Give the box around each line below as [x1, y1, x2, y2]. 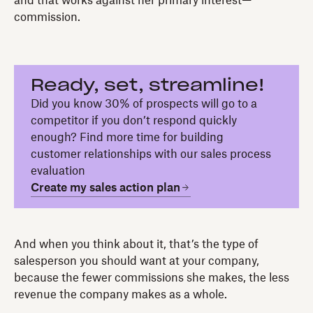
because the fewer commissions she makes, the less [14, 272, 289, 284]
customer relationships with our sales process [31, 148, 271, 160]
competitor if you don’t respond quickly [31, 115, 237, 126]
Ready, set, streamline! [31, 77, 265, 94]
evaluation [31, 165, 85, 177]
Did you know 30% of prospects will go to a [31, 98, 257, 110]
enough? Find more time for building [31, 131, 224, 143]
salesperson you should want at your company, [14, 255, 259, 267]
